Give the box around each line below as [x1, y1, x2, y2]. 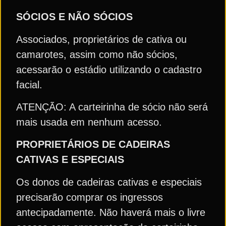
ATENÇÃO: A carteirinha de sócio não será [16, 101, 208, 112]
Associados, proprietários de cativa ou [16, 33, 187, 45]
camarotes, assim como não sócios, [16, 48, 178, 60]
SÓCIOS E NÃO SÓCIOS [16, 11, 133, 23]
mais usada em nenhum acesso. [16, 116, 162, 128]
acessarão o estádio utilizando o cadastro [16, 64, 202, 75]
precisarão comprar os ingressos [16, 191, 163, 203]
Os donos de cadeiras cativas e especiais [16, 176, 202, 188]
